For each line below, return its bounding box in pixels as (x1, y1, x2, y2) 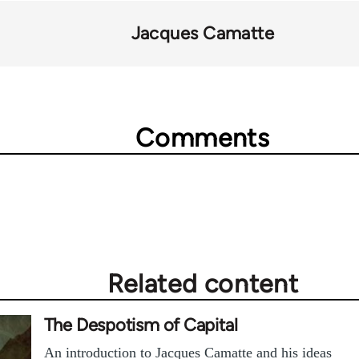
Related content (107, 268, 299, 299)
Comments (135, 123, 270, 153)
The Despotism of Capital (43, 314, 238, 336)
